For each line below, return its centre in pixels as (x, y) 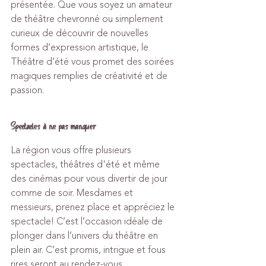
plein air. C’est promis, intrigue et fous (89, 250)
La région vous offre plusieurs (72, 150)
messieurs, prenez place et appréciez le (94, 207)
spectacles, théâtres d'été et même (86, 164)
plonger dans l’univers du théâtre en (85, 236)
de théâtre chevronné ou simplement (88, 19)
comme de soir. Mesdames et (73, 193)
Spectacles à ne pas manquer (53, 126)
